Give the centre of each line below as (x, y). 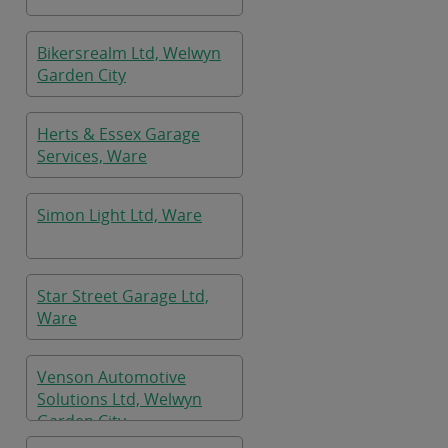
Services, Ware (92, 156)
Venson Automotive (111, 377)
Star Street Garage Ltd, (123, 296)
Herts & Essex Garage (118, 134)
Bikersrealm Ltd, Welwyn (129, 53)
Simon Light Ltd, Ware (119, 215)
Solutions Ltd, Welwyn (119, 399)
